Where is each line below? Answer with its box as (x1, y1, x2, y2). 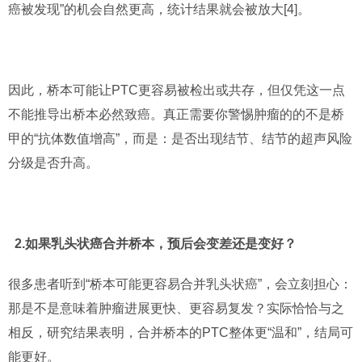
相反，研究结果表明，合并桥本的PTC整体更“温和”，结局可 (8, 326, 353, 339)
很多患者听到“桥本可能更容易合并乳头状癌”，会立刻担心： (8, 277, 352, 291)
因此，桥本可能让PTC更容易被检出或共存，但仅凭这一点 (8, 83, 345, 97)
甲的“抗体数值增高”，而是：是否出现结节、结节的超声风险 (8, 132, 352, 145)
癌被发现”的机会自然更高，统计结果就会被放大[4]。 (8, 2, 310, 16)
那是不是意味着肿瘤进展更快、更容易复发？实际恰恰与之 (8, 301, 344, 315)
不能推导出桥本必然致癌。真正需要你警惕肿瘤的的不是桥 (8, 107, 344, 121)
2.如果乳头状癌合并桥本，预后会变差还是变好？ (8, 237, 297, 250)
